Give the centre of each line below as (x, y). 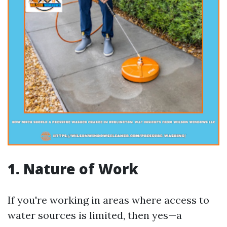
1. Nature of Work (73, 169)
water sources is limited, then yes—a (95, 215)
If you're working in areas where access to (108, 200)
